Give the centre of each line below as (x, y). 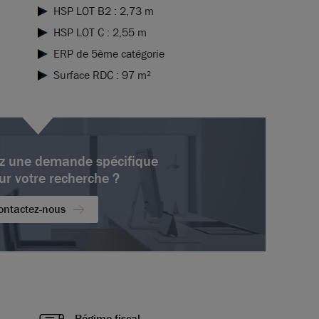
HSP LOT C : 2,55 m (100, 33)
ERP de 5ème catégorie (109, 54)
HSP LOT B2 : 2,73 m (103, 11)
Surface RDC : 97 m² (102, 75)
